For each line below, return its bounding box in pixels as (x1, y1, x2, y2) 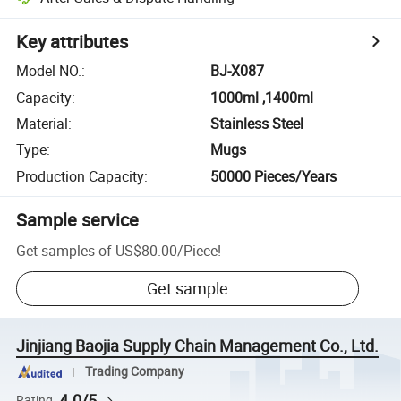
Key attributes (16, 30, 129, 55)
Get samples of (16, 240, 113, 260)
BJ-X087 (210, 61, 265, 81)
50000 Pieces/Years (210, 166, 337, 186)
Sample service (16, 207, 140, 232)
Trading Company (84, 363, 184, 380)
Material (16, 113, 69, 133)
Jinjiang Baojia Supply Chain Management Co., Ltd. (16, 335, 380, 357)
